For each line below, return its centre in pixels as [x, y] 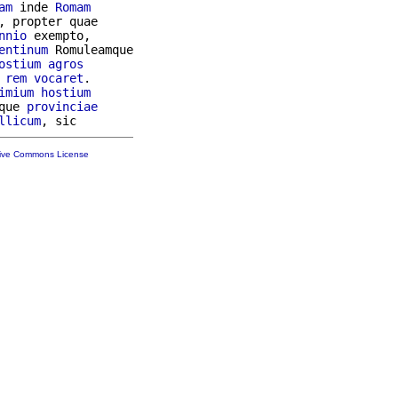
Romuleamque [91, 49]
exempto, [59, 35]
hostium [66, 92]
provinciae [62, 106]
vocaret [59, 78]
